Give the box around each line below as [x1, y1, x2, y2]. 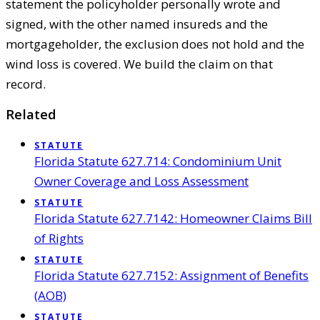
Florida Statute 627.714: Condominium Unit [34, 153, 281, 170]
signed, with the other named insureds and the [6, 16, 268, 33]
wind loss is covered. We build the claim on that [6, 56, 273, 73]
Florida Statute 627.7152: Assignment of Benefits [34, 267, 309, 284]
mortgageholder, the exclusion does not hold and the [6, 36, 304, 53]
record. [6, 76, 46, 93]
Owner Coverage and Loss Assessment [34, 173, 249, 190]
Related [6, 105, 56, 124]
